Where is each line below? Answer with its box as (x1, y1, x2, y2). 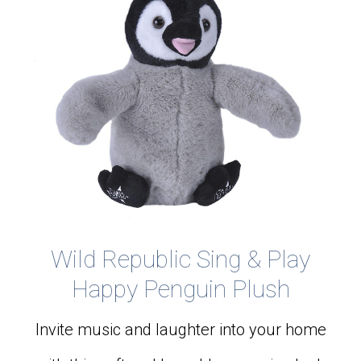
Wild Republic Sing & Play (51, 244, 310, 273)
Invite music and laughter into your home (35, 319, 326, 339)
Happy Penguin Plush (71, 274, 290, 303)
